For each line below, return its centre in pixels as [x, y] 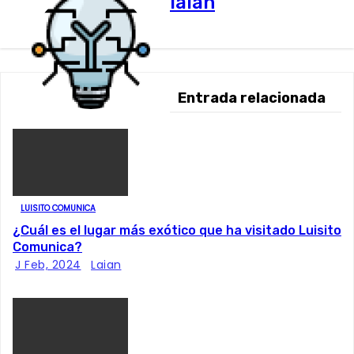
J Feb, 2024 [48, 265]
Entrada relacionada [252, 98]
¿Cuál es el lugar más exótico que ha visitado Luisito [177, 230]
